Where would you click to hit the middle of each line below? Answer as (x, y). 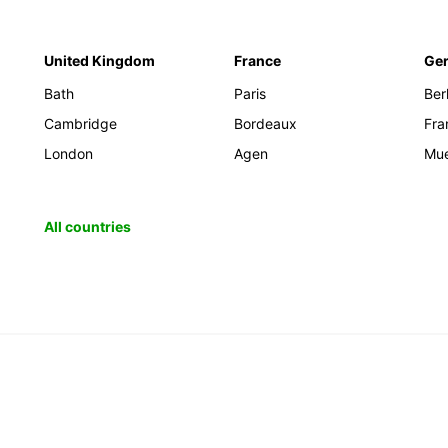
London (68, 153)
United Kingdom (99, 60)
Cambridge (80, 123)
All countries (87, 226)
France (257, 60)
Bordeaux (265, 123)
